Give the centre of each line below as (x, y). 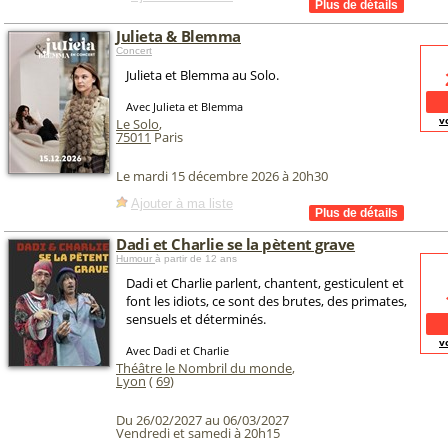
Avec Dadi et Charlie (177, 350)
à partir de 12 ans (196, 258)
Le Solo (137, 124)
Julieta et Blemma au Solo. (202, 75)
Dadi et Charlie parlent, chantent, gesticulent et (265, 283)
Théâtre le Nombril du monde (204, 368)
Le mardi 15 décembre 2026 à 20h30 (222, 176)
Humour (135, 258)
